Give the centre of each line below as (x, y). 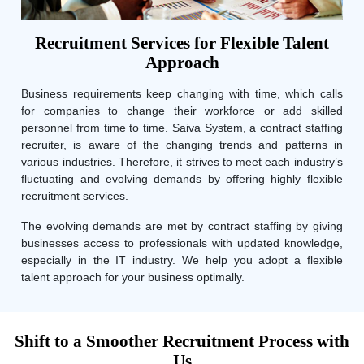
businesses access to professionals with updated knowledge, (182, 243)
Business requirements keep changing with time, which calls (182, 93)
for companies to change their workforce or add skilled (182, 110)
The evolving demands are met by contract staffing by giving (182, 225)
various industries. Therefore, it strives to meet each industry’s (182, 161)
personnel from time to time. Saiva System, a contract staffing (182, 127)
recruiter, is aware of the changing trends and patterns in (182, 144)
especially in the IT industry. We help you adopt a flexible (182, 260)
